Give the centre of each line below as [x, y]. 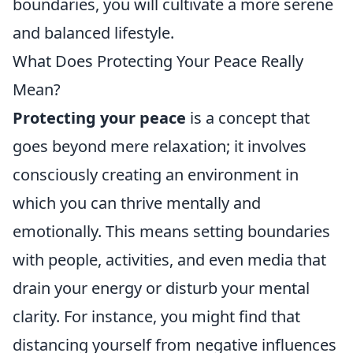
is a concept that [248, 118]
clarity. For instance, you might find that [156, 316]
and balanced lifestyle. [93, 33]
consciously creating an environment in [156, 175]
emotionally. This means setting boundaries [171, 231]
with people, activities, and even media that [169, 260]
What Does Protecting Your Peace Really [158, 61]
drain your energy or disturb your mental [161, 288]
